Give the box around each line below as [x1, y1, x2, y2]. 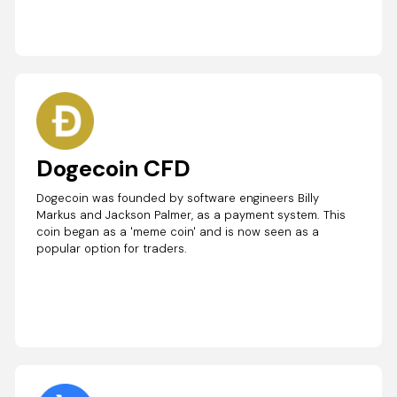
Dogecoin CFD [36, 153, 191, 184]
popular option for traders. [36, 241, 188, 257]
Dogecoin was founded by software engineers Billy [36, 191, 320, 206]
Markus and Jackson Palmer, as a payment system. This [36, 207, 346, 223]
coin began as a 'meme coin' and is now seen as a [36, 224, 320, 240]
